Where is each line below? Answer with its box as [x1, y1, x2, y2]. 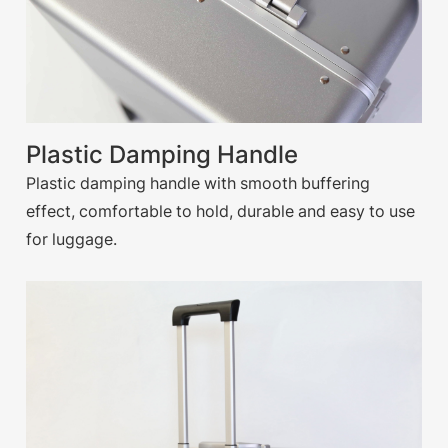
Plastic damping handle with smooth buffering [26, 173, 371, 194]
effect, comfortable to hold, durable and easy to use [26, 201, 416, 222]
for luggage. [26, 229, 118, 250]
